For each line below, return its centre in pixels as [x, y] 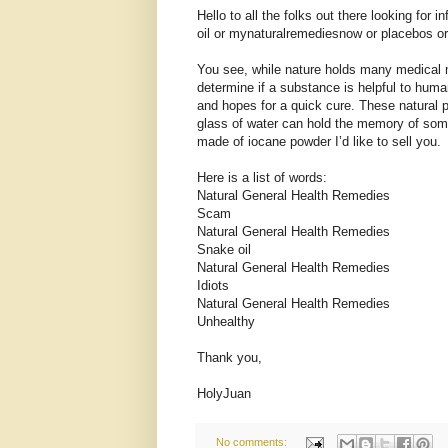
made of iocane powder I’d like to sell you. [319, 142]
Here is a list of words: [262, 178]
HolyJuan [224, 394]
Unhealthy [226, 322]
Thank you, [229, 358]
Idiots [213, 286]
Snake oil [224, 250]
